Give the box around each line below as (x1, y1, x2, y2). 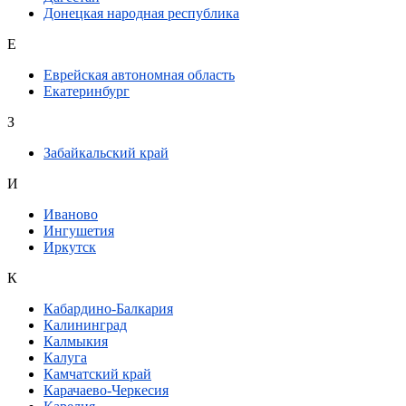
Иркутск (43, 239, 96, 256)
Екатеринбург (43, 83, 130, 100)
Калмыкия (43, 333, 108, 350)
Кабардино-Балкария (43, 301, 173, 317)
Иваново (43, 207, 98, 223)
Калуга (43, 350, 87, 366)
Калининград (43, 317, 127, 333)
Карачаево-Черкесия (43, 382, 169, 399)
